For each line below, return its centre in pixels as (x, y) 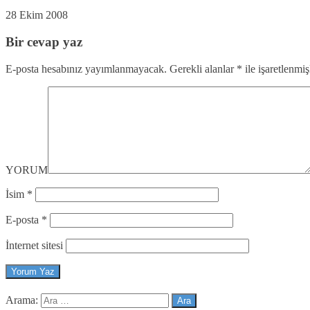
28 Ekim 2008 (37, 15)
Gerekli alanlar (202, 69)
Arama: (22, 300)
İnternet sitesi (34, 245)
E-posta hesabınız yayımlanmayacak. (86, 69)
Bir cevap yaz (44, 42)
